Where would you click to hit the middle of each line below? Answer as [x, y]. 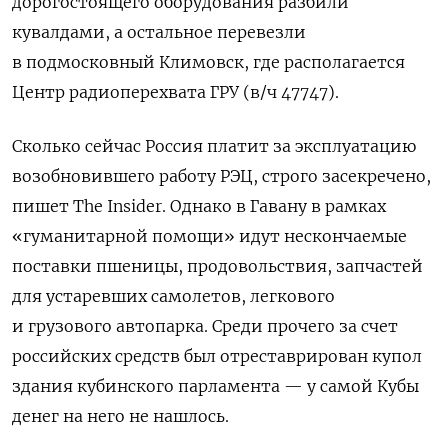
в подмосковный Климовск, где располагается [208, 62]
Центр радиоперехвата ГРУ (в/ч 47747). [175, 92]
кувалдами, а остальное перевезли [159, 32]
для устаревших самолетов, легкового [173, 296]
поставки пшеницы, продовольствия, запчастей [217, 266]
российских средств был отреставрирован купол [217, 356]
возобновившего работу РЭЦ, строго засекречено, [221, 176]
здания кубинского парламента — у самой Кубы [215, 386]
